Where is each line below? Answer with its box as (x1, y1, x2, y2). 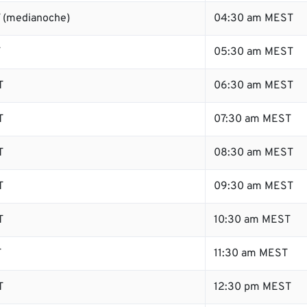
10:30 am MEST (214, 213, 291, 227)
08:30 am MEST (214, 146, 293, 160)
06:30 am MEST (214, 79, 293, 93)
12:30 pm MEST (214, 280, 291, 294)
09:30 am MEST (214, 180, 293, 193)
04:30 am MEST (214, 12, 293, 25)
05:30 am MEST (214, 45, 293, 59)
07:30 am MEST (214, 112, 291, 126)
